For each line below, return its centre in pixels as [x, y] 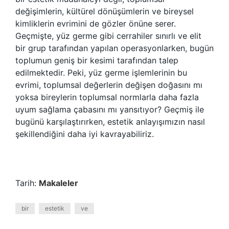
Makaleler [59, 183]
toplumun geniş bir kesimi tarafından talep [97, 60]
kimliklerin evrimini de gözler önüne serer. [96, 24]
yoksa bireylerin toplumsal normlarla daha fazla [107, 97]
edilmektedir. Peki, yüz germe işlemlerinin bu [101, 73]
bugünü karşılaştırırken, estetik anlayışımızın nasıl [110, 122]
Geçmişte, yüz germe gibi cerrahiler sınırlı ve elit [108, 36]
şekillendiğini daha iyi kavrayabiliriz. [85, 134]
